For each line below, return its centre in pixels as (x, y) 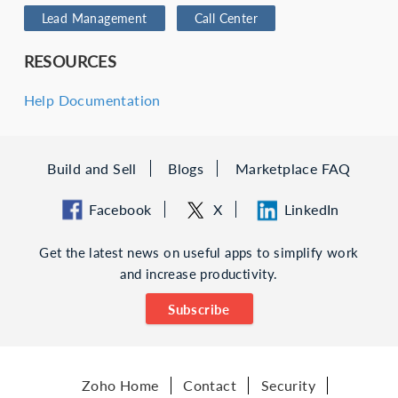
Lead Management (94, 19)
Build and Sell (92, 169)
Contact (210, 385)
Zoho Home (120, 385)
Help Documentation (92, 99)
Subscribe (199, 309)
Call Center (226, 19)
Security (288, 385)
